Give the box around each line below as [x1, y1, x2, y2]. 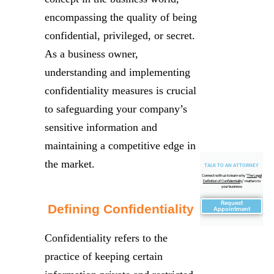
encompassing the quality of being [45, 10, 197, 23]
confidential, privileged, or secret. [45, 29, 195, 42]
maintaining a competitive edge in [45, 139, 196, 152]
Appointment [213, 206, 250, 213]
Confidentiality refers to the [45, 231, 168, 244]
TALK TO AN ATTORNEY [204, 163, 259, 169]
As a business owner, [45, 47, 138, 60]
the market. [45, 157, 95, 170]
